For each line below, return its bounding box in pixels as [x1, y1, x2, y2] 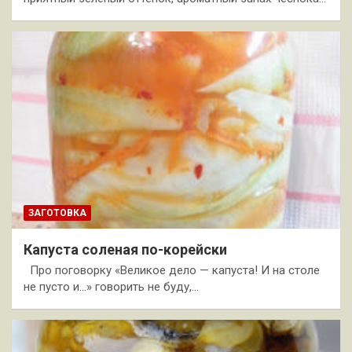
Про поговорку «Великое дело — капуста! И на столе [24, 262, 320, 277]
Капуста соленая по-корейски [24, 240, 227, 258]
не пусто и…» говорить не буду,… [24, 279, 199, 294]
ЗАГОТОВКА [28, 207, 86, 218]
